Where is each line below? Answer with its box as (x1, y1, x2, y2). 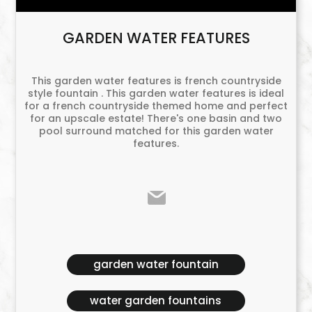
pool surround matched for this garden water (38, 123, 274, 138)
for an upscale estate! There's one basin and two (30, 111, 282, 125)
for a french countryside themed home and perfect (24, 98, 288, 113)
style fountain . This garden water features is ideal (28, 86, 284, 100)
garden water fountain (93, 256, 219, 272)
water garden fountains (90, 292, 222, 308)
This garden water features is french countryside (31, 73, 281, 88)
